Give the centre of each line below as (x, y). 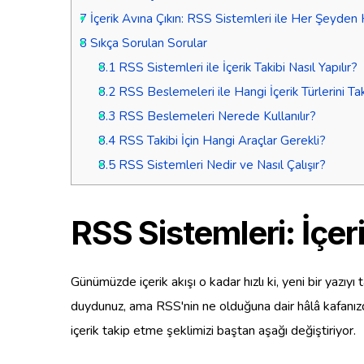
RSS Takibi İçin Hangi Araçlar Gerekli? (220, 140)
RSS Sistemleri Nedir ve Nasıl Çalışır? (220, 165)
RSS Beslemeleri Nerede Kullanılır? (215, 116)
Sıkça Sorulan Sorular (147, 43)
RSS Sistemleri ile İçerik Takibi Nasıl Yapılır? (236, 67)
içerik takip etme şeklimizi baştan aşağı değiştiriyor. (213, 330)
